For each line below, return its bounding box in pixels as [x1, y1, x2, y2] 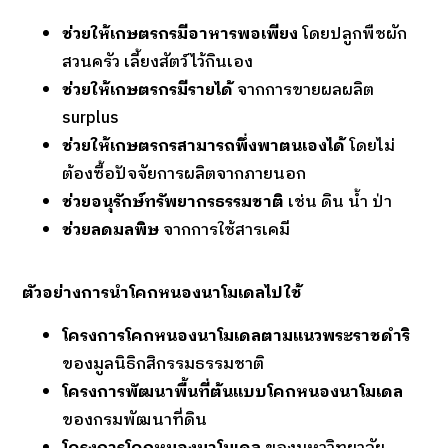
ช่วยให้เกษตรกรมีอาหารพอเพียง [62, 21, 299, 49]
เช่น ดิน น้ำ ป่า [284, 189, 393, 217]
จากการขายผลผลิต [233, 77, 375, 105]
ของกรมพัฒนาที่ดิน [62, 406, 208, 434]
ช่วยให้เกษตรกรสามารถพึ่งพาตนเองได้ [62, 133, 346, 161]
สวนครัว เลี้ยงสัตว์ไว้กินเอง [62, 49, 254, 77]
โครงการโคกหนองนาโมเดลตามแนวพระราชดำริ [62, 322, 411, 350]
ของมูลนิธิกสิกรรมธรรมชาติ [62, 350, 265, 378]
